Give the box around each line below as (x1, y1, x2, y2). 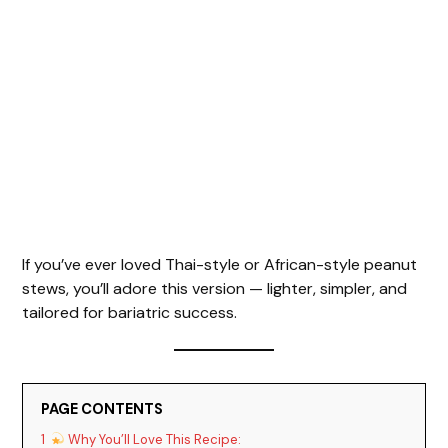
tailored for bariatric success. (22, 301, 238, 323)
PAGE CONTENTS (41, 399, 164, 419)
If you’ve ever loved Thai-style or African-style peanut (22, 253, 418, 275)
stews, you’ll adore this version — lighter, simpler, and (22, 277, 408, 299)
